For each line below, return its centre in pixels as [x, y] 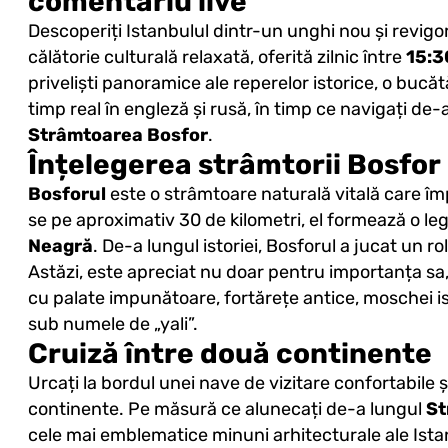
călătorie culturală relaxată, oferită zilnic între [216, 57]
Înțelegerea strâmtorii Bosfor [234, 165]
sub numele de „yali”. [112, 324]
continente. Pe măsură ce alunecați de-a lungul [226, 409]
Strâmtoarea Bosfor [117, 135]
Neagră [60, 246]
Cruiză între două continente [229, 354]
